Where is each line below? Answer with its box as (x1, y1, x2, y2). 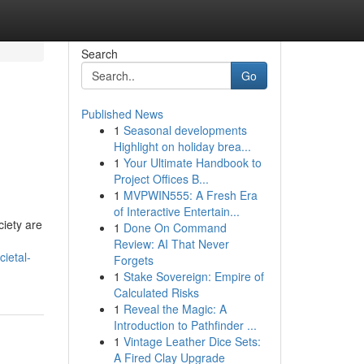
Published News (80, 106, 163, 122)
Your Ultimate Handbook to (123, 154, 262, 171)
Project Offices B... (113, 171, 209, 187)
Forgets (113, 252, 154, 268)
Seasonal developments (123, 122, 247, 138)
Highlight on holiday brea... (113, 138, 251, 154)
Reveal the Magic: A (123, 301, 227, 317)
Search (80, 45, 118, 62)
